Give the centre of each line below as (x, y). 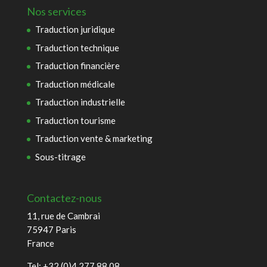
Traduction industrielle (80, 102)
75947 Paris (51, 230)
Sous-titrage (60, 156)
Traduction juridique (75, 30)
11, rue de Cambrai (63, 216)
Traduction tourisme (75, 120)
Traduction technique (77, 47)
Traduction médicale (75, 84)
